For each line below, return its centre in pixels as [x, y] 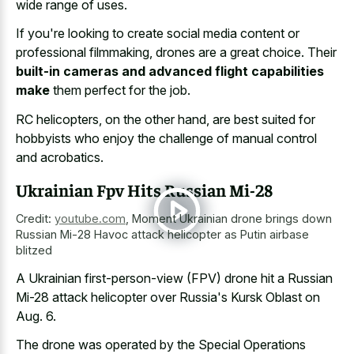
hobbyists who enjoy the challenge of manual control [166, 138]
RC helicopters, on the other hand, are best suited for [166, 119]
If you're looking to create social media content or [158, 34]
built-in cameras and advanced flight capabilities [170, 72]
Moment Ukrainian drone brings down [232, 219]
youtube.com [90, 219]
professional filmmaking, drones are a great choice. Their [176, 53]
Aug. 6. [36, 316]
